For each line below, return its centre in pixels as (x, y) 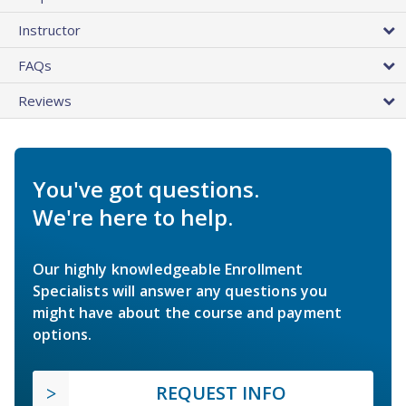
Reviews (45, 100)
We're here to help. (133, 217)
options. (63, 334)
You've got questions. (146, 188)
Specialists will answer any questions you (180, 290)
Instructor (49, 29)
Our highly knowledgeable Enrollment (168, 269)
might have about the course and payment (188, 312)
